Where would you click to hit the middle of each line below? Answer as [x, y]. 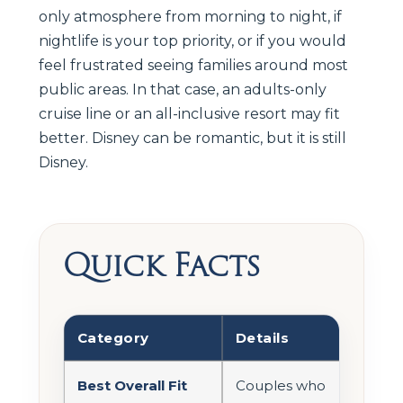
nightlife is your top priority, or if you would [193, 40]
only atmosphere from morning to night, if [190, 16]
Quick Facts [161, 265]
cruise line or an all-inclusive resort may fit [189, 113]
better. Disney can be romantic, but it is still [193, 138]
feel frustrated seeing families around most [193, 65]
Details [263, 337]
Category [113, 337]
